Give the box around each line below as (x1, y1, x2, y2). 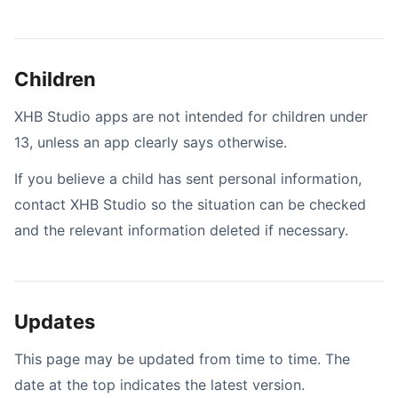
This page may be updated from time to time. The (14, 350, 350, 368)
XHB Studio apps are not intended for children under (14, 107, 368, 125)
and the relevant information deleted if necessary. (14, 221, 348, 239)
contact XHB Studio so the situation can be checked (14, 195, 366, 213)
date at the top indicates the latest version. (14, 376, 305, 394)
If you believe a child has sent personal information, (14, 170, 362, 187)
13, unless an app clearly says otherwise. (14, 133, 287, 151)
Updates (14, 310, 95, 333)
